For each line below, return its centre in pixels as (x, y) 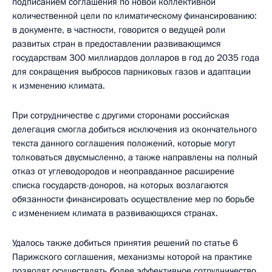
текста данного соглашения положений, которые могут (124, 143)
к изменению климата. (59, 86)
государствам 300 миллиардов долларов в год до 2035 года (136, 58)
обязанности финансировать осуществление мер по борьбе (133, 199)
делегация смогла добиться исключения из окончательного (134, 129)
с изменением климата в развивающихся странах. (115, 213)
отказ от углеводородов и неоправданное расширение (123, 171)
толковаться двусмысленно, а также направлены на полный (135, 157)
